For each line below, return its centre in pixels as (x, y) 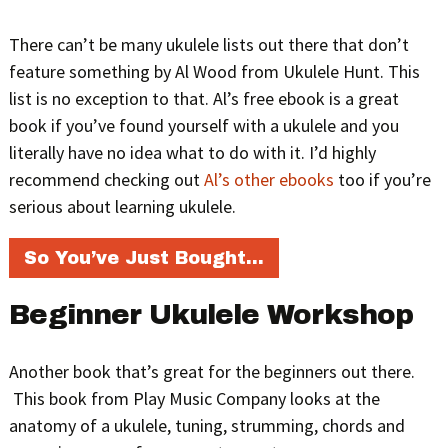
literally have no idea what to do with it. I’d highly (192, 152)
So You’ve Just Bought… (143, 257)
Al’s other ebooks (268, 179)
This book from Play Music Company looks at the (194, 398)
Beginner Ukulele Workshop (210, 314)
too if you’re (382, 179)
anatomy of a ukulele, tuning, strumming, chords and (206, 425)
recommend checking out (106, 179)
